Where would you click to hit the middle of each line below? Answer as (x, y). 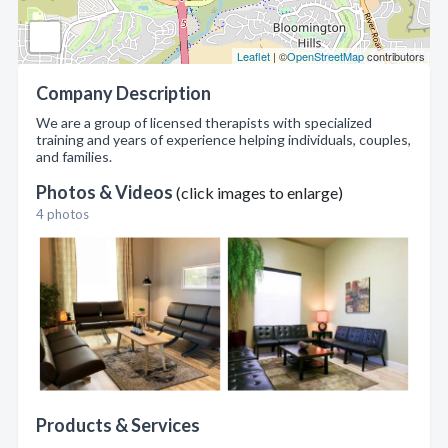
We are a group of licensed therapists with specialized (204, 122)
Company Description (123, 93)
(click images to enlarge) (259, 192)
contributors (394, 56)
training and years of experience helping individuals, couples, (223, 139)
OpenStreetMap (325, 56)
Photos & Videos (106, 192)
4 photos (62, 214)
